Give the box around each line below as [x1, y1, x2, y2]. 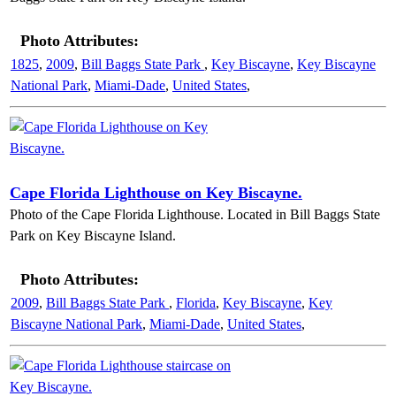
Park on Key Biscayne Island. [10, 228, 176, 243]
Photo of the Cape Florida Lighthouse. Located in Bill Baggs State [10, 207, 380, 222]
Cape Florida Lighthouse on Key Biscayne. [10, 184, 302, 202]
